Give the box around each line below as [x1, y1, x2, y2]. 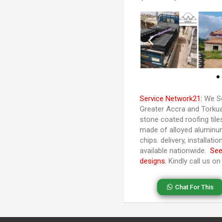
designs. [140, 157, 167, 166]
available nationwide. [140, 146, 211, 155]
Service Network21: [140, 94, 203, 103]
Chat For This [174, 183, 214, 191]
